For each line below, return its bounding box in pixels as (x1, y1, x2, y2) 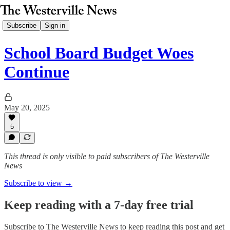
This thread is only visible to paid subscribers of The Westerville (4, 152, 209, 161)
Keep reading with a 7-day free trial (4, 198, 194, 212)
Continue (4, 63, 69, 82)
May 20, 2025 (4, 103, 50, 112)
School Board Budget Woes (4, 44, 194, 63)
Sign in (45, 21, 65, 29)
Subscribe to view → (4, 179, 72, 187)
